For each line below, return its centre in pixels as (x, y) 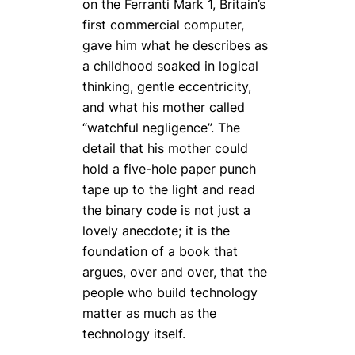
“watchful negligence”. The (161, 128)
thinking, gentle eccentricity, (167, 87)
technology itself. (134, 334)
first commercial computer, (163, 25)
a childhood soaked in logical (170, 66)
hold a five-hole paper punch (169, 169)
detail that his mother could (165, 149)
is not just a (214, 210)
